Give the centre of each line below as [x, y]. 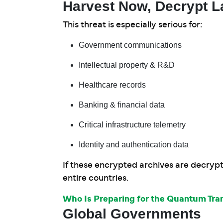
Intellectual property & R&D [127, 65]
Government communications [130, 45]
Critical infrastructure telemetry [132, 125]
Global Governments [132, 214]
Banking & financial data [122, 105]
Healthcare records [112, 85]
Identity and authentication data [134, 145]
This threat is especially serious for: [132, 25]
